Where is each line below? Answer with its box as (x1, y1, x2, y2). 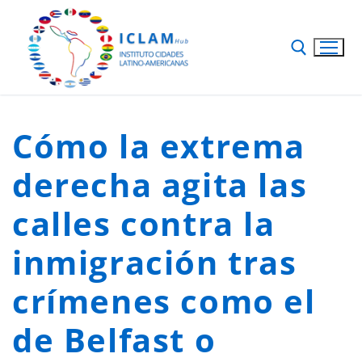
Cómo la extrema (12, 123, 306, 168)
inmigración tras (12, 239, 297, 284)
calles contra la (12, 200, 276, 246)
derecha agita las (12, 162, 308, 207)
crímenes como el (12, 278, 316, 323)
